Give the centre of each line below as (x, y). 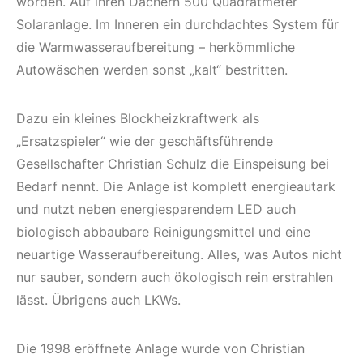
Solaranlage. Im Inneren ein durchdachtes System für (177, 24)
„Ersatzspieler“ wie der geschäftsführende (145, 141)
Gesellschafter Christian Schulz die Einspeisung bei (173, 163)
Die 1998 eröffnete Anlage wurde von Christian (160, 348)
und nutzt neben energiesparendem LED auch (156, 209)
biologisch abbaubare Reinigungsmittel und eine (163, 231)
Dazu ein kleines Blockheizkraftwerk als (138, 118)
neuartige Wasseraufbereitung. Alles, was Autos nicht (179, 254)
